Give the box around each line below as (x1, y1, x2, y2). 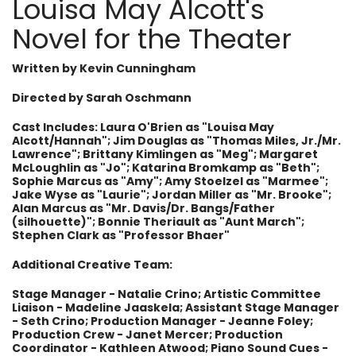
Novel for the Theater (12, 19, 292, 58)
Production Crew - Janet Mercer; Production (12, 326, 283, 342)
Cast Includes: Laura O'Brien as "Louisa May (12, 118, 274, 135)
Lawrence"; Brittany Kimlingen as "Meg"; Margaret (12, 145, 318, 162)
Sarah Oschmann (86, 89, 192, 106)
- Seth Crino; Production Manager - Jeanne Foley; (12, 312, 313, 329)
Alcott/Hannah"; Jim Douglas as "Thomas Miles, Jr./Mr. (12, 132, 341, 149)
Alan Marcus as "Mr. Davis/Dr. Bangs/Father (12, 199, 275, 216)
